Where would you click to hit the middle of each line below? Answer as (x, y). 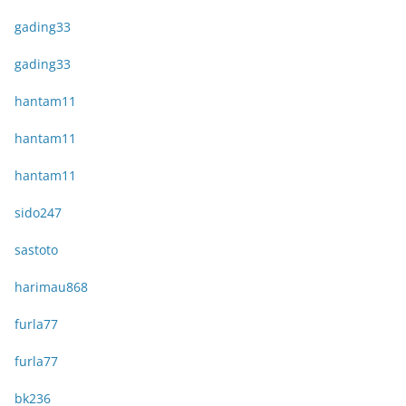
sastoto (36, 250)
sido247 (38, 213)
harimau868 (51, 287)
